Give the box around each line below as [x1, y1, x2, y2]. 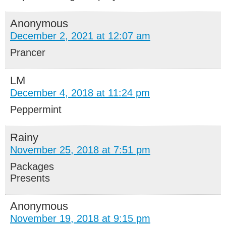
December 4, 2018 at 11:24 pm [10, 87, 150, 98]
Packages [10, 160, 54, 172]
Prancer [10, 46, 45, 58]
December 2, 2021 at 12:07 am [10, 30, 150, 41]
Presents [10, 172, 50, 184]
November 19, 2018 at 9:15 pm [10, 212, 150, 224]
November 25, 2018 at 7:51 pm [10, 144, 150, 155]
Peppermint [10, 103, 62, 115]
